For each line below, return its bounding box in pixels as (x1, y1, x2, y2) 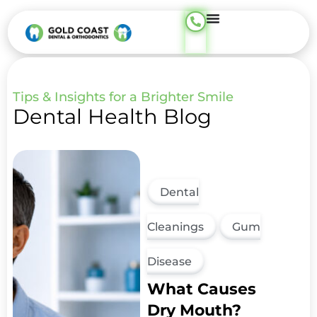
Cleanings (147, 220, 204, 234)
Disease (147, 255, 192, 268)
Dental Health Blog (13, 104, 212, 129)
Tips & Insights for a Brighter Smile (13, 89, 234, 105)
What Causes (147, 279, 257, 299)
